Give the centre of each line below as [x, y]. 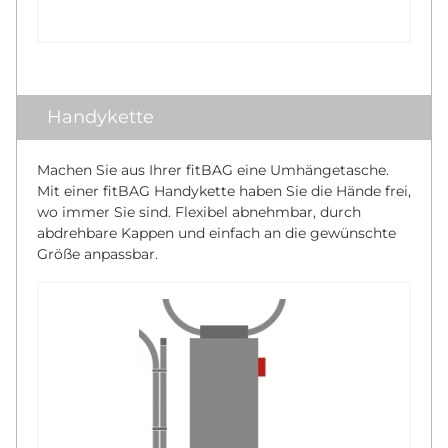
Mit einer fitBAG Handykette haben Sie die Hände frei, [224, 191]
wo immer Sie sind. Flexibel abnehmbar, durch [199, 212]
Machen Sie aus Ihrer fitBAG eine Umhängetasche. [213, 170]
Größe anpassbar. [97, 254]
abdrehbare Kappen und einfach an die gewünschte [216, 233]
